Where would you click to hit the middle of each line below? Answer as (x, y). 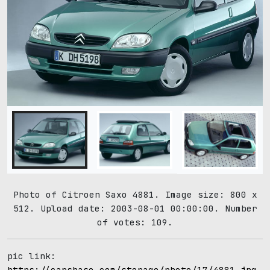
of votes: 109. (135, 222)
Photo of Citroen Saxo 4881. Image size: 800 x (135, 195)
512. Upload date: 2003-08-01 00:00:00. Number (135, 209)
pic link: (32, 256)
